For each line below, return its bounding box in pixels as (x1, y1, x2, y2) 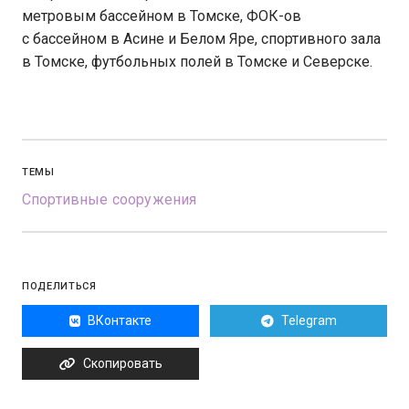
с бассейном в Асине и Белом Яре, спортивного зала (22, 30, 381, 47)
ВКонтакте (88, 313, 152, 328)
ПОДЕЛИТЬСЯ (22, 280, 97, 292)
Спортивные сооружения (22, 191, 197, 208)
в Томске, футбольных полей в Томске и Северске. (22, 53, 372, 70)
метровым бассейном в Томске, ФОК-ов (22, 7, 301, 25)
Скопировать (82, 356, 163, 371)
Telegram (280, 313, 337, 328)
